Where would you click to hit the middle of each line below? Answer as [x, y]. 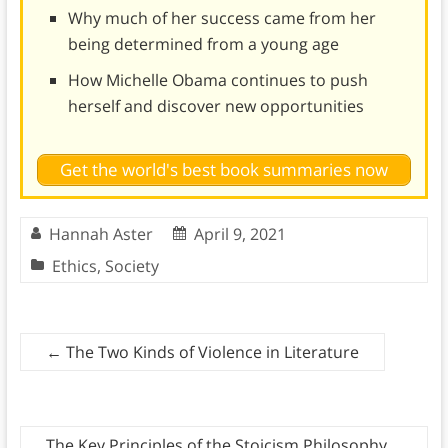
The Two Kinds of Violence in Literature [210, 352]
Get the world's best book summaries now [223, 170]
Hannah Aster [100, 234]
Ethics [74, 266]
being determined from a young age [203, 43]
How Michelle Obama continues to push [217, 79]
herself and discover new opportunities [215, 105]
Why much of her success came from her [221, 17]
